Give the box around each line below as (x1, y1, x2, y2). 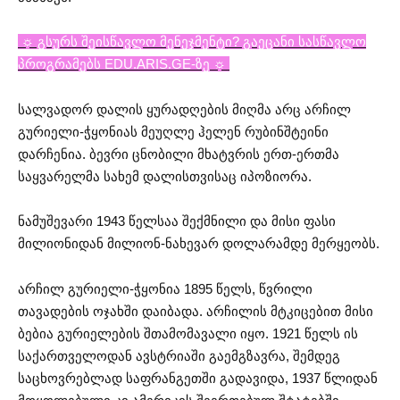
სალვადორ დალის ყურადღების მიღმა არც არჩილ (18, 101, 351, 117)
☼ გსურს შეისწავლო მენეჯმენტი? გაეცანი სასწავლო (18, 34, 366, 50)
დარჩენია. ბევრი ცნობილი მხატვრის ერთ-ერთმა (18, 146, 339, 162)
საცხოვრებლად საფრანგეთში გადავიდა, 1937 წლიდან (18, 370, 378, 386)
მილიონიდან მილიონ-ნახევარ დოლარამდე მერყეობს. (18, 236, 379, 252)
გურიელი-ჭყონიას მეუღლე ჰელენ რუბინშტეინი (18, 123, 329, 139)
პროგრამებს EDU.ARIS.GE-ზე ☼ (18, 56, 229, 72)
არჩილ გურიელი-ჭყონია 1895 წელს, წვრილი (18, 280, 312, 296)
